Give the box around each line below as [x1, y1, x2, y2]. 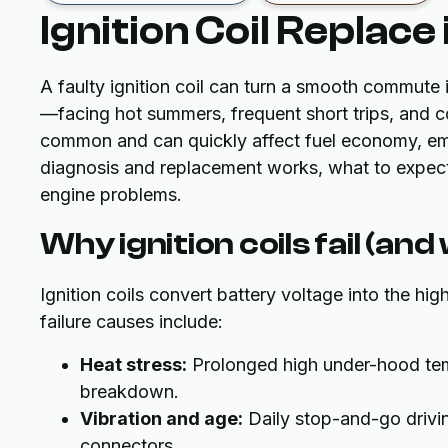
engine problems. [40, 184, 182, 205]
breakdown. [80, 381, 179, 402]
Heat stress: [80, 354, 187, 375]
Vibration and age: [80, 408, 243, 429]
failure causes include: [40, 311, 223, 332]
